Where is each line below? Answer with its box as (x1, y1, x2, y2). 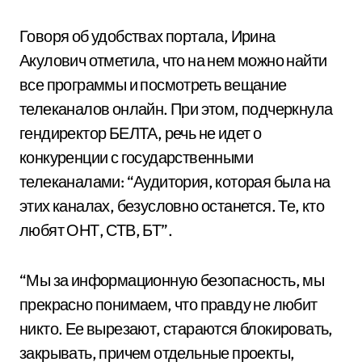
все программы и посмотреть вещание (19, 74, 287, 95)
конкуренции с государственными (19, 147, 253, 168)
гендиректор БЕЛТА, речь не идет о (19, 123, 262, 144)
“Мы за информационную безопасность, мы (19, 270, 325, 291)
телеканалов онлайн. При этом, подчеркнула (19, 99, 333, 120)
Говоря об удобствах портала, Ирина (19, 26, 276, 47)
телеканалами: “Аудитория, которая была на (19, 171, 330, 192)
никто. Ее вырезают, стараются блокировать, (19, 318, 333, 339)
